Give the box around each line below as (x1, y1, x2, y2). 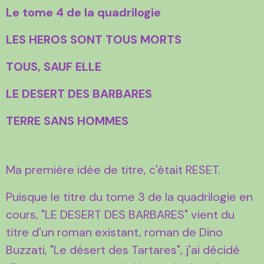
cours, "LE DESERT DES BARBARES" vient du (6, 206, 235, 222)
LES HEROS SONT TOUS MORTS (6, 31, 181, 47)
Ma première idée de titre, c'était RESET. (6, 161, 220, 177)
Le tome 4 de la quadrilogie (6, 4, 161, 20)
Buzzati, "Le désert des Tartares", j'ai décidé (6, 242, 240, 258)
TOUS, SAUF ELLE (6, 58, 101, 74)
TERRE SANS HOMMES (6, 113, 128, 128)
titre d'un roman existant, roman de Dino (6, 224, 223, 240)
